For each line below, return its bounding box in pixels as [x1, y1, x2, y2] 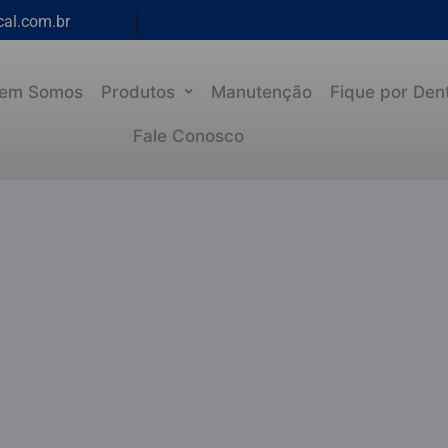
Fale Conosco [133, 125, 245, 146]
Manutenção [211, 81, 313, 102]
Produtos [101, 81, 176, 102]
